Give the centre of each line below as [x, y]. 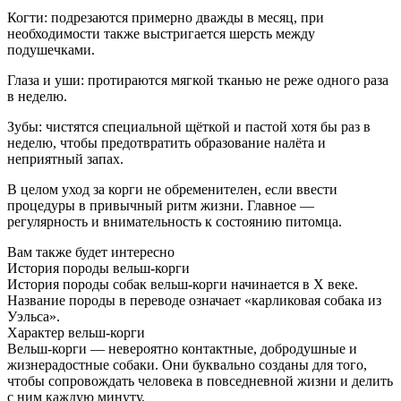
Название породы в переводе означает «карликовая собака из [194, 300]
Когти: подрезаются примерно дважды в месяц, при [166, 17]
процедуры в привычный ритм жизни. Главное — [161, 205]
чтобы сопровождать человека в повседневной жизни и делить [200, 380]
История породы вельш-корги [98, 268]
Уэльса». [34, 316]
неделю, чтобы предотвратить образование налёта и [166, 142]
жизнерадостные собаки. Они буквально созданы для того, [187, 364]
